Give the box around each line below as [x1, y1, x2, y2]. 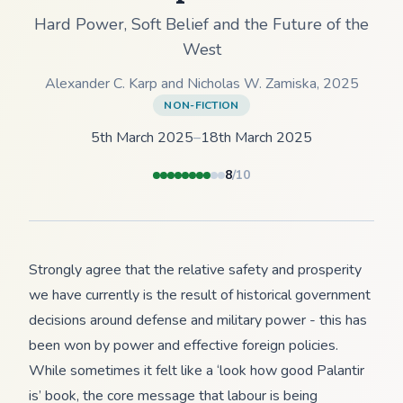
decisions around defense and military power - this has [29, 309, 367, 330]
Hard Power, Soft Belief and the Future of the [34, 13, 369, 35]
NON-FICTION [164, 97, 239, 112]
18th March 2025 [201, 127, 312, 148]
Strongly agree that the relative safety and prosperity [29, 259, 362, 280]
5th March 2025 [91, 127, 193, 148]
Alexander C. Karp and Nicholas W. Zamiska [44, 73, 317, 94]
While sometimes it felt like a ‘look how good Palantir [29, 360, 364, 381]
